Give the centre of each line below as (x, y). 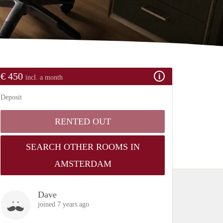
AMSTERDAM (83, 164)
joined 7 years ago (63, 204)
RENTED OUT (83, 121)
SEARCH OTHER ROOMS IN (83, 147)
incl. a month (44, 77)
